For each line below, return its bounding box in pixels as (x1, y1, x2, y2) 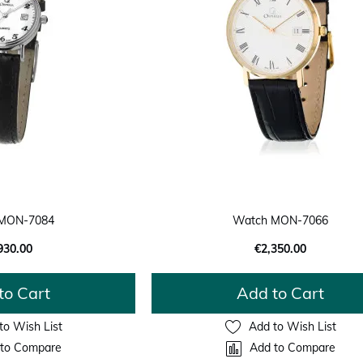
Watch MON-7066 (233, 212, 329, 228)
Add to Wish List (248, 319, 336, 335)
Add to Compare (249, 340, 335, 356)
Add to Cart (237, 282, 325, 303)
